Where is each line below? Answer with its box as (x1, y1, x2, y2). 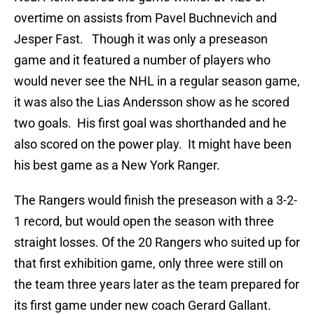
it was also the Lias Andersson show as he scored (14, 95, 289, 110)
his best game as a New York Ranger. (14, 158, 220, 173)
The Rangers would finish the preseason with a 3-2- (14, 193, 297, 208)
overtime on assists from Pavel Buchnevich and (14, 11, 277, 26)
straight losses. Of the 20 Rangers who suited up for (14, 235, 300, 250)
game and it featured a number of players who (14, 53, 271, 68)
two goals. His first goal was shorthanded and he (14, 116, 287, 131)
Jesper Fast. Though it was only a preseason (14, 32, 268, 47)
